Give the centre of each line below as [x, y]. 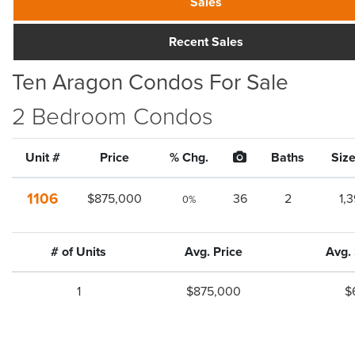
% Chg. [189, 158]
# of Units [78, 252]
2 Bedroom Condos [113, 117]
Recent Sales [206, 42]
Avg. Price [214, 252]
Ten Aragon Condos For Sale [150, 82]
